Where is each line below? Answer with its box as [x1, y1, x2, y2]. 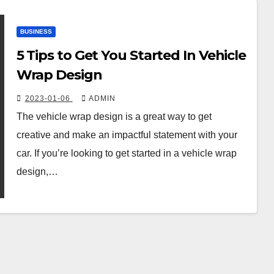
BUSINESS [20, 28, 52, 35]
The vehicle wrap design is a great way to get [16, 111, 212, 122]
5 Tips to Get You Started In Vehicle [16, 47, 246, 64]
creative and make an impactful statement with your [16, 130, 237, 140]
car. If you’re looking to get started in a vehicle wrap [16, 148, 237, 158]
